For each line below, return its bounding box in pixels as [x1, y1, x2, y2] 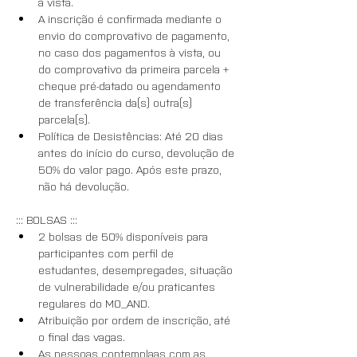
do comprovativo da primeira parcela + [38, 61, 232, 76]
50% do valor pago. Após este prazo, [38, 162, 225, 176]
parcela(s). [38, 112, 93, 126]
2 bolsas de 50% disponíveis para [38, 229, 211, 243]
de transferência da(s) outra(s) [38, 95, 195, 109]
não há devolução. [38, 178, 129, 193]
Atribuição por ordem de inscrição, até [38, 312, 233, 327]
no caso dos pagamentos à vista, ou [38, 45, 224, 59]
